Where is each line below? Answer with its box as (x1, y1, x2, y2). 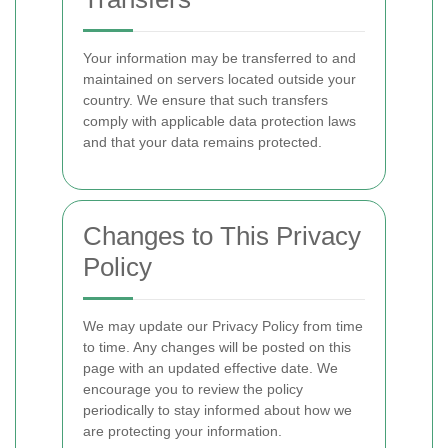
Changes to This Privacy (83, 221, 361, 251)
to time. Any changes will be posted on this (83, 339, 351, 355)
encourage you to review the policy (83, 381, 303, 397)
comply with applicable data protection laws (83, 113, 356, 129)
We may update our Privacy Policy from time (83, 318, 363, 334)
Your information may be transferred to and (83, 50, 356, 66)
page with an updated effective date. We (83, 360, 338, 376)
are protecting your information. (83, 423, 282, 439)
